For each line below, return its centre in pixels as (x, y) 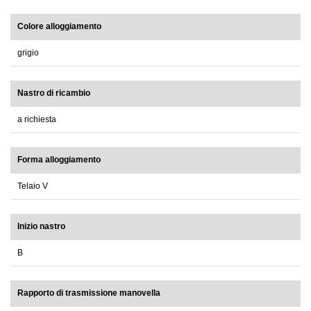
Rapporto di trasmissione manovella (89, 293)
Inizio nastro (41, 227)
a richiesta (37, 120)
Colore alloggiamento (59, 27)
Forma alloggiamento (59, 160)
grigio (28, 53)
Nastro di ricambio (54, 93)
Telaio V (33, 186)
